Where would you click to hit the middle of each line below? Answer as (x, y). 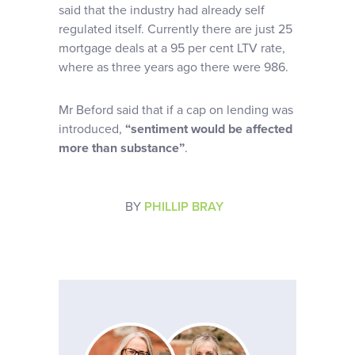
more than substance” (122, 148)
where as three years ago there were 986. (174, 67)
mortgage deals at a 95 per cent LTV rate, (172, 48)
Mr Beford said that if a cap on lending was (176, 110)
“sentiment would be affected (209, 129)
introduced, (92, 129)
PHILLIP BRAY (184, 207)
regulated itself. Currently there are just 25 (176, 29)
